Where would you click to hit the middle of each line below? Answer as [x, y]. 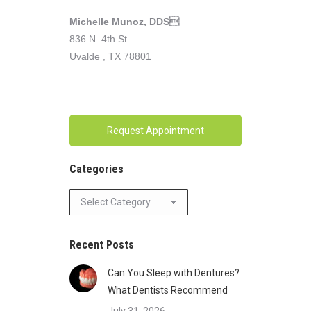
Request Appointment [155, 131]
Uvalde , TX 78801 [110, 56]
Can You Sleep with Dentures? [174, 273]
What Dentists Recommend [168, 290]
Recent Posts [102, 245]
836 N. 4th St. [100, 39]
